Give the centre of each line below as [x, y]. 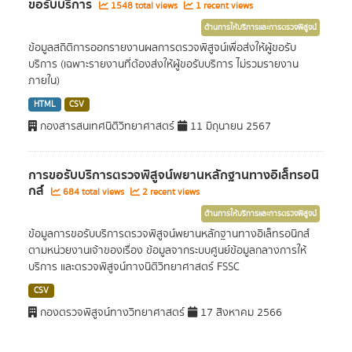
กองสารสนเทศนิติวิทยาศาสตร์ [107, 126]
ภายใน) [44, 81]
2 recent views [170, 192]
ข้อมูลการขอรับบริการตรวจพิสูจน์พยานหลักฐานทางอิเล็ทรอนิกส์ [169, 234]
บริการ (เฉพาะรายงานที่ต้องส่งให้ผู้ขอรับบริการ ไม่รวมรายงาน [163, 64]
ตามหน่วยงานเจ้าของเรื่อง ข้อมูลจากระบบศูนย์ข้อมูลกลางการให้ [167, 251]
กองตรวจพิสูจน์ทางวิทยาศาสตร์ [112, 313]
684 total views [93, 192]
